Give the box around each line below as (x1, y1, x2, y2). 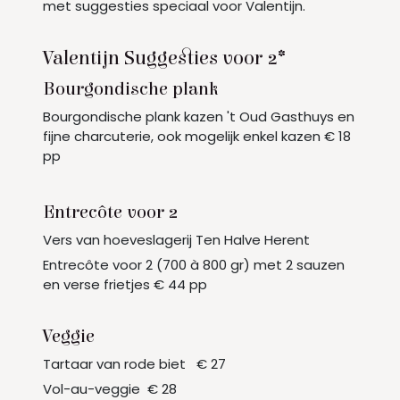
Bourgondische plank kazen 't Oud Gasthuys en (43, 107, 354, 127)
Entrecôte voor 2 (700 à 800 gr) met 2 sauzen (43, 255, 345, 275)
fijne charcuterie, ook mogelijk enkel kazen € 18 (43, 127, 351, 146)
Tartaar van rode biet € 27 (43, 354, 226, 374)
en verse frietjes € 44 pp (43, 275, 207, 295)
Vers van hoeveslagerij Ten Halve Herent (43, 230, 310, 250)
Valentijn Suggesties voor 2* (43, 46, 286, 71)
